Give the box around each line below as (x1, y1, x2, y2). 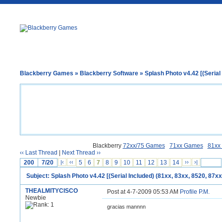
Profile (180, 188, 197, 195)
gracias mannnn (107, 204, 146, 210)
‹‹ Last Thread (20, 149, 57, 156)
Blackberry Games (20, 70, 73, 77)
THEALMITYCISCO (25, 187, 78, 194)
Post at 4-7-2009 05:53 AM (107, 188, 180, 195)
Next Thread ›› (62, 149, 101, 156)
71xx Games (169, 142, 203, 149)
